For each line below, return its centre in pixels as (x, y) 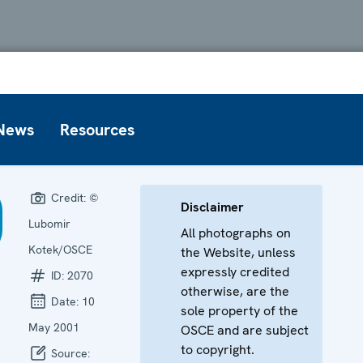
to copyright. (218, 349)
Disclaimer (212, 207)
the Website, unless (238, 252)
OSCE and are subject (245, 330)
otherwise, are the (235, 291)
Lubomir (49, 223)
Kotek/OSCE (60, 249)
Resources (97, 129)
